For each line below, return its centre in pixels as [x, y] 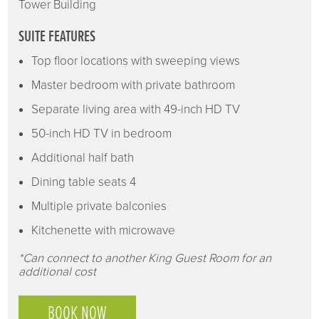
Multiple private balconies [99, 206]
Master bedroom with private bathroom [134, 85]
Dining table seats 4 [84, 182]
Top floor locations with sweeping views [136, 61]
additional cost [58, 271]
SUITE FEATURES [57, 37]
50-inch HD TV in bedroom [102, 133]
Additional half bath [83, 157]
